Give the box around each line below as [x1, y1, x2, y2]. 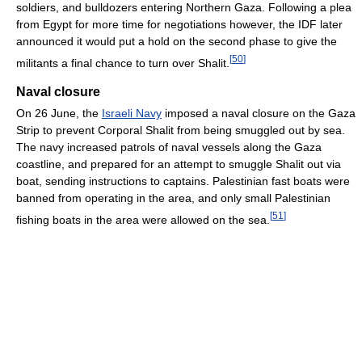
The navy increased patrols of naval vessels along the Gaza [16, 141, 322, 154]
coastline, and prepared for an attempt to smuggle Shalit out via [16, 158, 341, 171]
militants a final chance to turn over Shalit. [16, 56, 229, 69]
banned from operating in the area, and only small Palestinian [16, 192, 330, 205]
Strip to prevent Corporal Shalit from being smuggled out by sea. [16, 124, 345, 137]
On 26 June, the [16, 107, 102, 120]
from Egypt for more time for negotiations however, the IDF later [16, 17, 343, 31]
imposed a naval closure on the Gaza [162, 107, 356, 120]
